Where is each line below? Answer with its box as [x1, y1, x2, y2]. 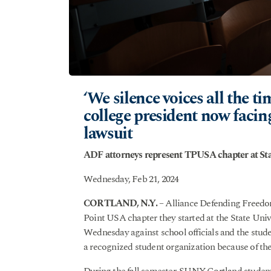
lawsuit [83, 121, 132, 147]
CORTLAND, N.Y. [83, 196, 157, 211]
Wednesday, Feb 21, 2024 [83, 172, 179, 187]
